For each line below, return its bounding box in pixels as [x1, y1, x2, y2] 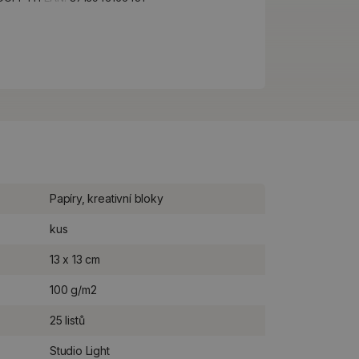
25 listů [50, 313, 85, 327]
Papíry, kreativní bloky [50, 192, 163, 205]
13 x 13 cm [50, 252, 101, 266]
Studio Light [50, 344, 110, 357]
